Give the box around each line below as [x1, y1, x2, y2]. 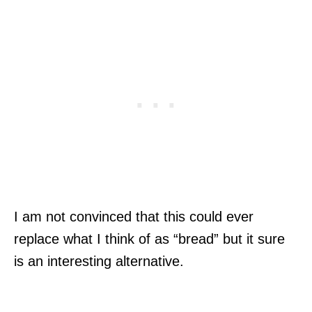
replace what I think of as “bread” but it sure [14, 231, 285, 247]
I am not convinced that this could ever [14, 208, 253, 224]
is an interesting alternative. [14, 253, 184, 269]
